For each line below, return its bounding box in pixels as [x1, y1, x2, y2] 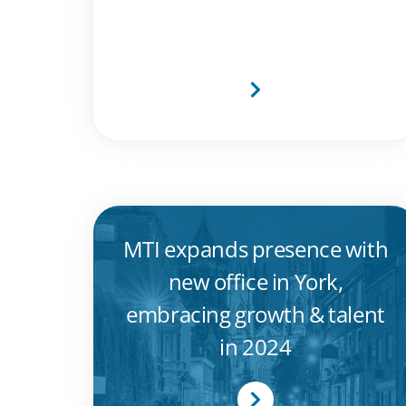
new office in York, [168, 266, 343, 297]
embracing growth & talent [126, 299, 385, 330]
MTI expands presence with [122, 234, 389, 265]
